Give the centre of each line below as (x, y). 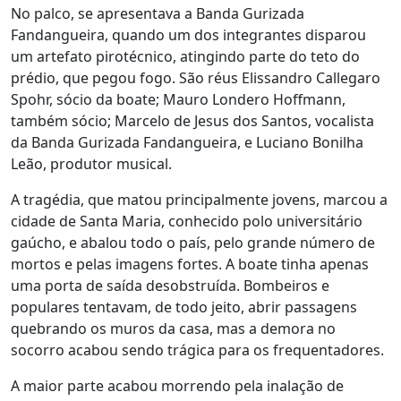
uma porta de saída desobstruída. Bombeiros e (170, 285)
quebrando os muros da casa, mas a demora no (173, 328)
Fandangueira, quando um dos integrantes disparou (188, 34)
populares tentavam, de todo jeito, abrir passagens (184, 307)
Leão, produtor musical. (91, 163)
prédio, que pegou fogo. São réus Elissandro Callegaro (196, 77)
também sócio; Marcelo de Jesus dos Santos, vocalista (192, 120)
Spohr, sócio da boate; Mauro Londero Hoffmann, (178, 99)
